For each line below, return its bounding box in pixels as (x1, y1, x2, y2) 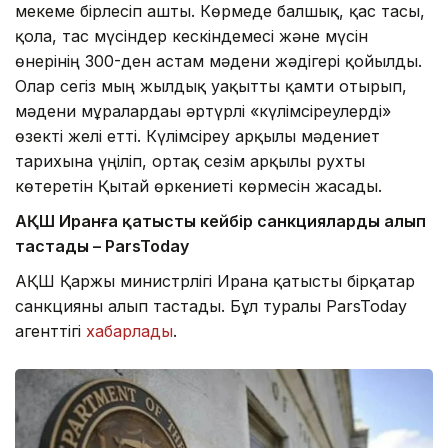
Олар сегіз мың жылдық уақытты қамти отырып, (15, 76, 407, 97)
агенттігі (15, 321, 86, 342)
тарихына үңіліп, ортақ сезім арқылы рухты (15, 151, 365, 172)
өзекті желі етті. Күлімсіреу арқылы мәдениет (15, 126, 380, 147)
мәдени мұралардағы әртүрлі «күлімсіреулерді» (15, 101, 391, 122)
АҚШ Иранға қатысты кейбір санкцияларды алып (15, 211, 426, 232)
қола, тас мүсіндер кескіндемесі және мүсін (15, 26, 368, 47)
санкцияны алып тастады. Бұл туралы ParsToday (15, 296, 407, 317)
